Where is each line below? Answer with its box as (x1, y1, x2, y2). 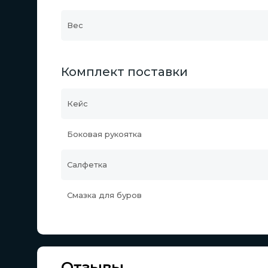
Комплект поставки (61, 65, 188, 79)
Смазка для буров (67, 190, 142, 200)
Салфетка (67, 160, 107, 169)
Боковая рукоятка (67, 129, 142, 139)
